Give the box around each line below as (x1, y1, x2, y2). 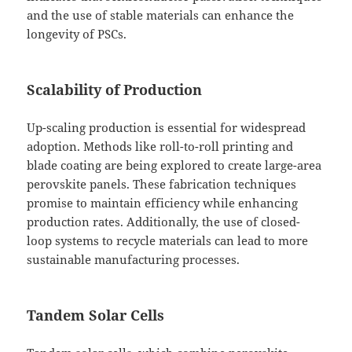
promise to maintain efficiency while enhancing (27, 195, 299, 211)
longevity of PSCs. (27, 26, 127, 42)
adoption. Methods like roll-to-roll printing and (27, 138, 294, 155)
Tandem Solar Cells (27, 306, 165, 325)
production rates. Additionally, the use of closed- (27, 214, 301, 230)
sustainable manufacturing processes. (27, 251, 240, 268)
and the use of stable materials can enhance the (27, 7, 295, 24)
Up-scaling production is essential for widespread (27, 119, 306, 136)
